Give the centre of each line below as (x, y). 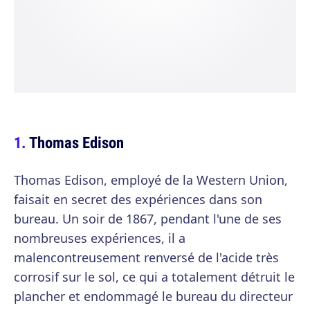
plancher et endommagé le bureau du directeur (153, 296)
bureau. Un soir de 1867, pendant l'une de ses (148, 219)
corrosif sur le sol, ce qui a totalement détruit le (154, 277)
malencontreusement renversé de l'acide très (146, 257)
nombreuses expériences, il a (100, 238)
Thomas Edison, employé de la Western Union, (151, 180)
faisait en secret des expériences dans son (138, 199)
